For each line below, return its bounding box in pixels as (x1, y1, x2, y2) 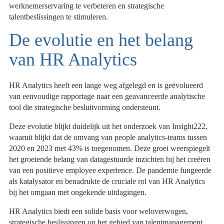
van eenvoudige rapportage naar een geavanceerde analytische (9, 92, 205, 101)
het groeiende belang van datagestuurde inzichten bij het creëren (9, 155, 211, 164)
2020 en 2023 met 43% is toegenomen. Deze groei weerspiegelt (9, 144, 210, 153)
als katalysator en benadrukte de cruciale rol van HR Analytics (9, 177, 205, 186)
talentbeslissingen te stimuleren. (9, 12, 108, 21)
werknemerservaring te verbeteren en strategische (9, 1, 164, 10)
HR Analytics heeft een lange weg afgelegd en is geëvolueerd (9, 81, 203, 90)
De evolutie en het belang (9, 30, 193, 50)
